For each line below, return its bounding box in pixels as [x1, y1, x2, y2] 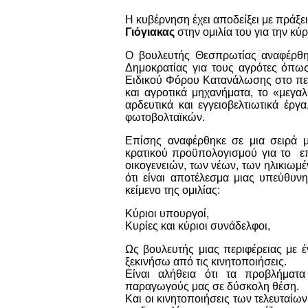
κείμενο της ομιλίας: [125, 184, 223, 196]
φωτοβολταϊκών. [125, 111, 205, 123]
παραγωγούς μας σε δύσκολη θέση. [125, 280, 302, 292]
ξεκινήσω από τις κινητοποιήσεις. [125, 255, 287, 267]
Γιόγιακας [125, 25, 175, 38]
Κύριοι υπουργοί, [125, 207, 209, 219]
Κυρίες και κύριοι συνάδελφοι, [125, 219, 270, 232]
